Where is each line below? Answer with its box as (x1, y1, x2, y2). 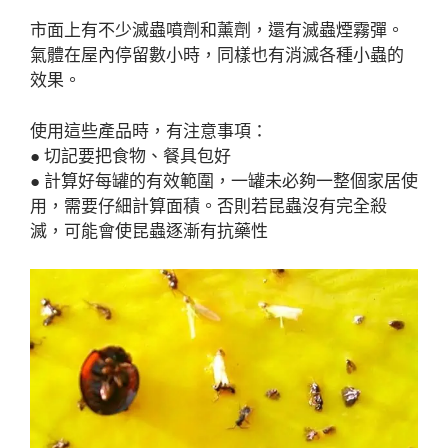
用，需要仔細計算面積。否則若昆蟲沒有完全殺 (30, 195, 387, 216)
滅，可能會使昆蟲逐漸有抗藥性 (30, 220, 268, 241)
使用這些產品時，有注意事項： (30, 120, 268, 141)
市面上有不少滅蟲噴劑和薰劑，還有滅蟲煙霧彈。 (30, 20, 404, 41)
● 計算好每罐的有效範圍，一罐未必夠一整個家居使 (30, 170, 418, 191)
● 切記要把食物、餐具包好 (30, 145, 231, 166)
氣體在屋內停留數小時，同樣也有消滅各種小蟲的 (30, 45, 404, 66)
